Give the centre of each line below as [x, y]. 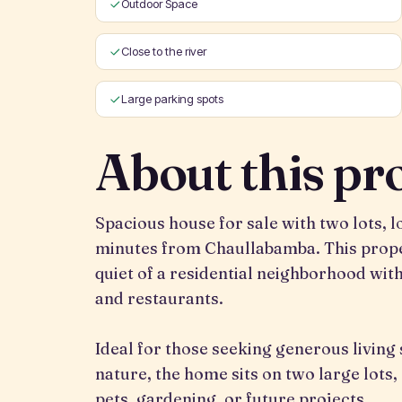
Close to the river [163, 51]
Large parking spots [172, 99]
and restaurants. [159, 298]
